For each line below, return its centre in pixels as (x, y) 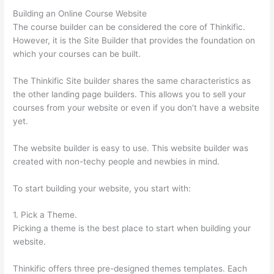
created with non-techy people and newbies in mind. (117, 161)
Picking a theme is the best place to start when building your (132, 228)
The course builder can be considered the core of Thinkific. (129, 27)
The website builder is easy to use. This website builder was (131, 148)
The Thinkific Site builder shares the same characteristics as (132, 80)
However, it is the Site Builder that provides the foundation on (134, 40)
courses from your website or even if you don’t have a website (136, 107)
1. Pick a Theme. (45, 215)
